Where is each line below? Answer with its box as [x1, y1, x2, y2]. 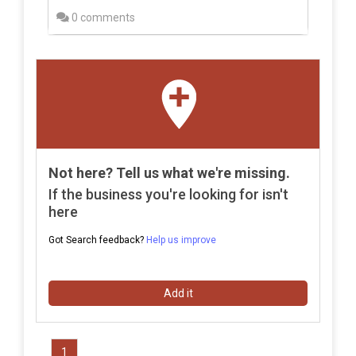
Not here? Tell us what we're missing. [48, 164, 290, 181]
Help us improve [146, 234, 216, 246]
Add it [163, 286, 193, 300]
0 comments [69, 10, 135, 24]
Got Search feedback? [48, 234, 146, 246]
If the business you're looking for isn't [48, 185, 288, 203]
